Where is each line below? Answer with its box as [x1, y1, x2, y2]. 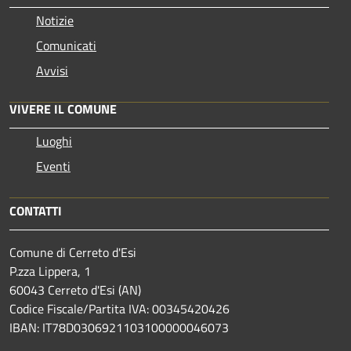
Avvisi [36, 60, 68, 80]
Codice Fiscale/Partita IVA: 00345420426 [9, 299, 233, 318]
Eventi [36, 156, 71, 175]
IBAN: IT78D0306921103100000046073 [9, 317, 229, 337]
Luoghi [36, 131, 72, 150]
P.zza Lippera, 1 [9, 261, 91, 280]
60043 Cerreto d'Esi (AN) [9, 280, 141, 299]
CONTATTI [9, 201, 62, 220]
